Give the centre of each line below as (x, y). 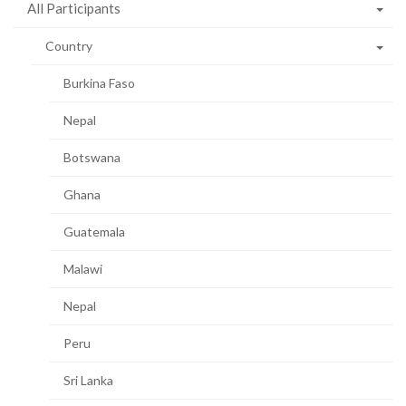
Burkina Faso (99, 83)
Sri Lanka (88, 381)
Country (69, 46)
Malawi (83, 269)
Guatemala (94, 232)
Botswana (92, 158)
